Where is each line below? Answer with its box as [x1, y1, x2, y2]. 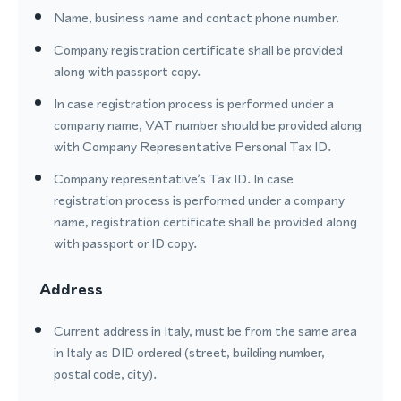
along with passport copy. [54, 62, 200, 81]
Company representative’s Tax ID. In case [54, 169, 294, 188]
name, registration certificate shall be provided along [54, 212, 357, 231]
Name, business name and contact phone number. [54, 8, 339, 27]
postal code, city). [54, 364, 157, 383]
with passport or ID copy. [54, 234, 197, 252]
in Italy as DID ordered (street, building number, [54, 343, 325, 362]
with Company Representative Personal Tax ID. [54, 137, 331, 156]
